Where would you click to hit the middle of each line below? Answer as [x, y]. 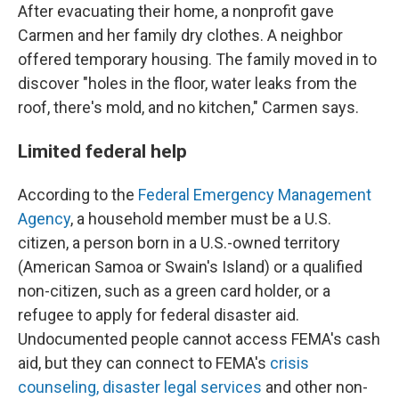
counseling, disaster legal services [142, 387]
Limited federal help [102, 151]
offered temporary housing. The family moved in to [197, 59]
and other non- [317, 387]
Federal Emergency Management [255, 195]
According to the [78, 195]
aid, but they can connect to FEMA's [144, 363]
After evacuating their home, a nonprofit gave [176, 11]
